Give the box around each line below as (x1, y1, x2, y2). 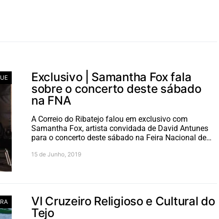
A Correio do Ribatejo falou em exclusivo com (31, 114, 188, 124)
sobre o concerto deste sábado (31, 82, 201, 96)
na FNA (31, 93, 71, 108)
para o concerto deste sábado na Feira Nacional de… (31, 133, 212, 142)
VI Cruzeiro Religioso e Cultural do (31, 194, 215, 208)
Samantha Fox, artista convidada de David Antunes (31, 124, 208, 133)
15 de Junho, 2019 (31, 151, 81, 158)
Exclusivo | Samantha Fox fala (31, 70, 192, 84)
